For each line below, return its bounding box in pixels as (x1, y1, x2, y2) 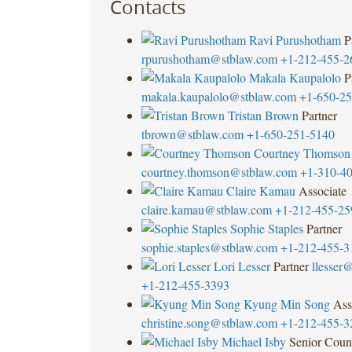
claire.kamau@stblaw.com (141, 200, 272, 218)
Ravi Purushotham (248, 31, 341, 48)
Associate (298, 181, 346, 199)
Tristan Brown (227, 106, 299, 123)
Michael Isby (221, 332, 286, 350)
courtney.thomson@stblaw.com (141, 163, 297, 180)
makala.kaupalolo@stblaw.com (141, 87, 296, 104)
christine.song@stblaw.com (141, 313, 277, 331)
